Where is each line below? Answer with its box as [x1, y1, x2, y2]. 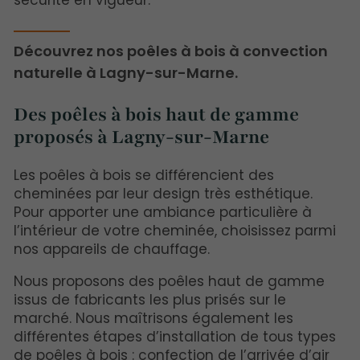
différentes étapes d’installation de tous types [14, 326, 336, 346]
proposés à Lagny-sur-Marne [14, 125, 269, 150]
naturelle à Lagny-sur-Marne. [14, 62, 238, 83]
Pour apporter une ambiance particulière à [14, 202, 312, 222]
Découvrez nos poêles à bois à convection [14, 40, 328, 61]
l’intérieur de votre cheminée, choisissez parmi [14, 220, 336, 240]
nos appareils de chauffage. [14, 239, 210, 259]
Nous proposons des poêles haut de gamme [14, 271, 325, 291]
